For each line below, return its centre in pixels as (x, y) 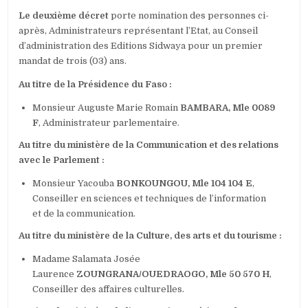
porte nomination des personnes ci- (189, 16)
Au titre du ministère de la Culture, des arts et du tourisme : (151, 236)
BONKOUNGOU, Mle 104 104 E (185, 184)
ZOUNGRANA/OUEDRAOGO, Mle (152, 274)
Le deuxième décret (64, 16)
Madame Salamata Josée (87, 259)
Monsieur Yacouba (75, 184)
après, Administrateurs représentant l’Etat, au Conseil (139, 31)
